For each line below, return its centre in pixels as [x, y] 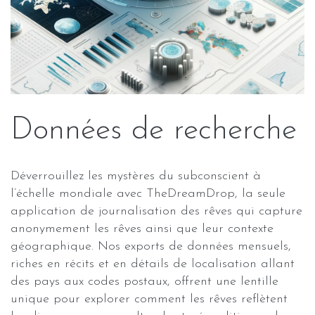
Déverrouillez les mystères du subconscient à [136, 176]
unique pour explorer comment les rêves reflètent [149, 299]
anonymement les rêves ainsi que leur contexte [142, 229]
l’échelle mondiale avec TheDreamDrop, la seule [148, 194]
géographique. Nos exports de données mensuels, [151, 246]
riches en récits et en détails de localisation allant [153, 264]
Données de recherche [154, 131]
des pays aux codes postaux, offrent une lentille [144, 282]
